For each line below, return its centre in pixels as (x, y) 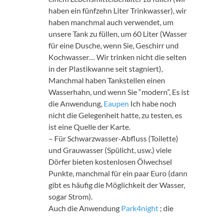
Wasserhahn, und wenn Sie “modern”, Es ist (119, 92)
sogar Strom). (70, 196)
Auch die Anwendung (85, 208)
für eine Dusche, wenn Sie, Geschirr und (114, 45)
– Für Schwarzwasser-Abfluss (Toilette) (113, 138)
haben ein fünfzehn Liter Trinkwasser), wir (117, 10)
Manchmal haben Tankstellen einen (107, 80)
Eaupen (116, 103)
